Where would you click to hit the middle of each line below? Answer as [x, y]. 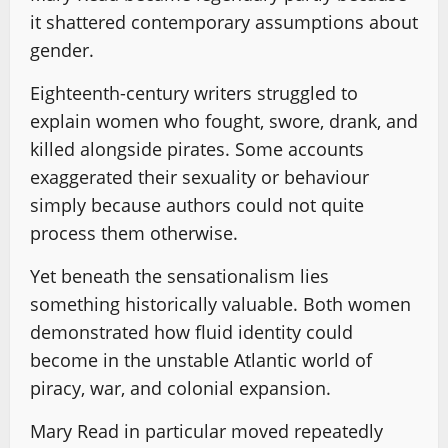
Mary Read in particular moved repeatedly [206, 430]
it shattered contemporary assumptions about [224, 21]
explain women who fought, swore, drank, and [224, 120]
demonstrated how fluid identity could [191, 331]
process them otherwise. [134, 232]
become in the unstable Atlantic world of [201, 359]
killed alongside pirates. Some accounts [197, 148]
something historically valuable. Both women [220, 303]
